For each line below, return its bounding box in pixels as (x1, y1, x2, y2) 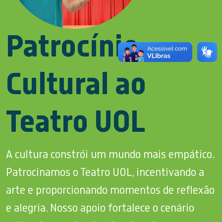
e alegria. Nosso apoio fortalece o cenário (6, 202, 194, 214)
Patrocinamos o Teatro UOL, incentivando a (6, 166, 204, 178)
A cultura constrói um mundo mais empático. (6, 148, 214, 161)
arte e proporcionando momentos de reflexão (6, 184, 215, 196)
